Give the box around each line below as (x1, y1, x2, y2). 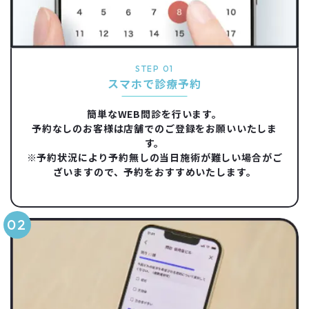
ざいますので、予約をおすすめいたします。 (52, 165, 257, 179)
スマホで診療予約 (108, 74, 201, 92)
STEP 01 (135, 63, 174, 74)
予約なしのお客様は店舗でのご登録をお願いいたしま (31, 121, 278, 136)
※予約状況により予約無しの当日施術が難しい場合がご (26, 150, 283, 165)
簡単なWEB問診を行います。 (87, 107, 222, 121)
